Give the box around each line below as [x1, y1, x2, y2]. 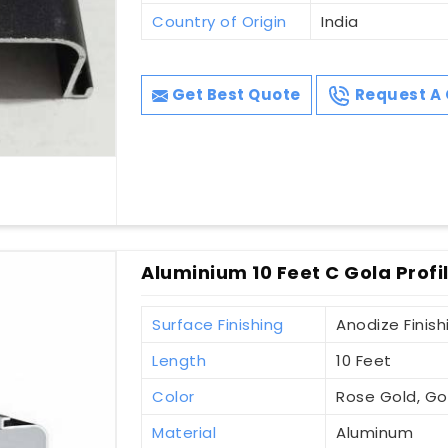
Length [152, 350, 207, 372]
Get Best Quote [168, 84, 301, 106]
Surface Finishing [152, 314, 284, 336]
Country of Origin [152, 11, 287, 33]
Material [152, 422, 217, 444]
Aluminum [336, 422, 414, 444]
